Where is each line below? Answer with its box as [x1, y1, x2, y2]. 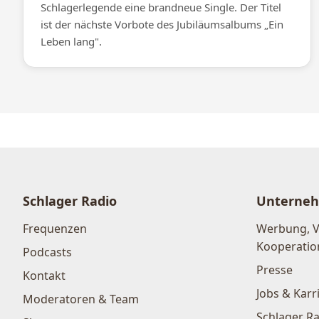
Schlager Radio [23, 192, 117, 210]
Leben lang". [41, 34, 102, 49]
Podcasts [23, 244, 72, 261]
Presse [256, 262, 293, 278]
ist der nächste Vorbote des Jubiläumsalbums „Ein [41, 17, 283, 32]
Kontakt [23, 268, 66, 284]
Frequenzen [23, 221, 87, 237]
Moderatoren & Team [23, 291, 139, 308]
